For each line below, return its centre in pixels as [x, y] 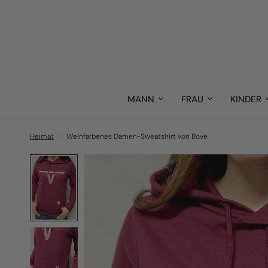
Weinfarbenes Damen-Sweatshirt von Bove [137, 136]
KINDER [246, 99]
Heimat [42, 136]
